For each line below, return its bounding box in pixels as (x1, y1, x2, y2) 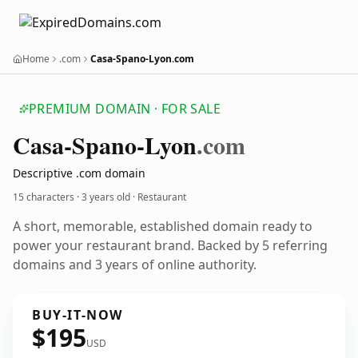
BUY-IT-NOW (32, 306, 123, 324)
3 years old (82, 190, 130, 204)
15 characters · (13, 190, 82, 204)
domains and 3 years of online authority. (13, 256, 257, 273)
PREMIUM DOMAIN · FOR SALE (29, 100, 221, 117)
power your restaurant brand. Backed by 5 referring (13, 237, 328, 254)
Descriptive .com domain (13, 165, 145, 181)
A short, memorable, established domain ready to (13, 217, 312, 235)
